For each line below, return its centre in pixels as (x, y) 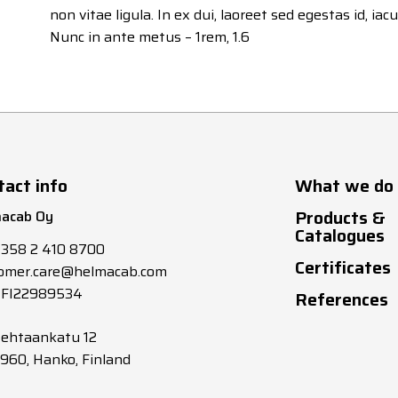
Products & (340, 217)
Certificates (343, 267)
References (342, 299)
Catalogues (340, 235)
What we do (344, 185)
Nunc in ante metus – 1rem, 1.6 (150, 36)
